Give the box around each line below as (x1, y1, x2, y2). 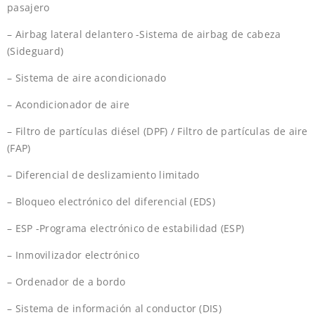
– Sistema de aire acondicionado (7, 71, 167, 85)
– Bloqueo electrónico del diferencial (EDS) (7, 195, 215, 209)
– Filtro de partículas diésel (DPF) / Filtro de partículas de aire (7, 124, 308, 139)
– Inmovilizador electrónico (7, 248, 140, 262)
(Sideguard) (7, 44, 64, 58)
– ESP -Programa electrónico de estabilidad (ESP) (7, 221, 245, 236)
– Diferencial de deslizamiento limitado (7, 168, 200, 182)
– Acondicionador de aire (7, 98, 130, 112)
